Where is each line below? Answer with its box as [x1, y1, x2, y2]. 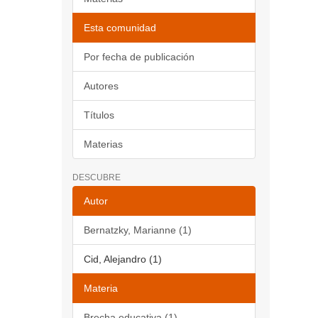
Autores [84, 80, 119, 92]
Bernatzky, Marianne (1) [84, 224, 192, 236]
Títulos [84, 109, 114, 121]
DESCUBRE [72, 172, 121, 182]
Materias [84, 138, 123, 150]
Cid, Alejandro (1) [84, 253, 162, 265]
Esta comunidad [84, 22, 156, 33]
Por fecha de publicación [84, 51, 194, 62]
